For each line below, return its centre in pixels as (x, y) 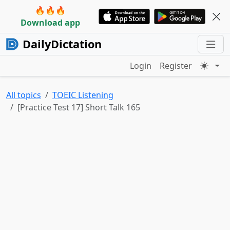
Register (176, 66)
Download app (50, 23)
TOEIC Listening (83, 95)
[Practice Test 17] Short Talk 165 (79, 107)
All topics (24, 95)
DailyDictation (62, 44)
